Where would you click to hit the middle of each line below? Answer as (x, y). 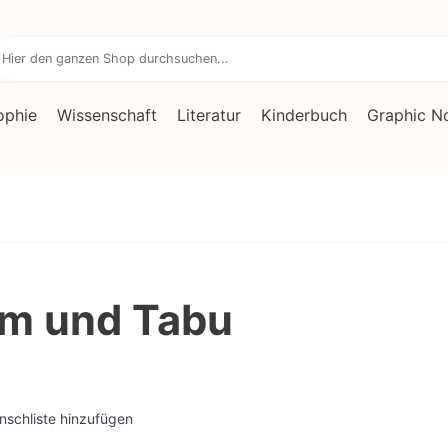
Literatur (209, 115)
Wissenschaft (107, 115)
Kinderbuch (304, 115)
